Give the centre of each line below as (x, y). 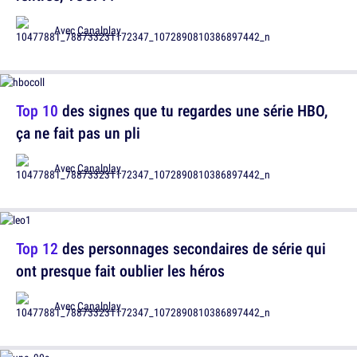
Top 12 (37, 248)
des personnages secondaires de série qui (192, 248)
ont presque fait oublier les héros (120, 271)
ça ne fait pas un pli (78, 133)
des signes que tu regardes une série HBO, (193, 110)
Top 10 (37, 110)
